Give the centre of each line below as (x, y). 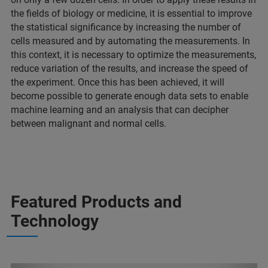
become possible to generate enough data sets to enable (130, 96)
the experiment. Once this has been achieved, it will (118, 82)
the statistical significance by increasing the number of (126, 27)
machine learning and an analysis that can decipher (120, 109)
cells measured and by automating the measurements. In (130, 41)
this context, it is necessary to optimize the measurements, (133, 54)
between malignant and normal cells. (89, 123)
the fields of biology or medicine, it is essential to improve (131, 13)
